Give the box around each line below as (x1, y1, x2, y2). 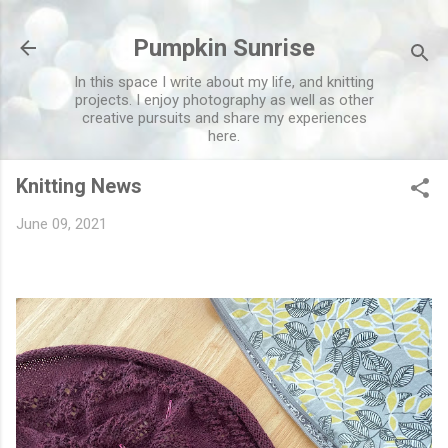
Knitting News (16, 174, 142, 198)
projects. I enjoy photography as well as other (74, 91, 374, 109)
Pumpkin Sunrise (133, 34, 315, 62)
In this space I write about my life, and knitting (74, 73, 374, 91)
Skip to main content (156, 16, 292, 34)
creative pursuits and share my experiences (81, 109, 367, 127)
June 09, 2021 (16, 215, 107, 233)
